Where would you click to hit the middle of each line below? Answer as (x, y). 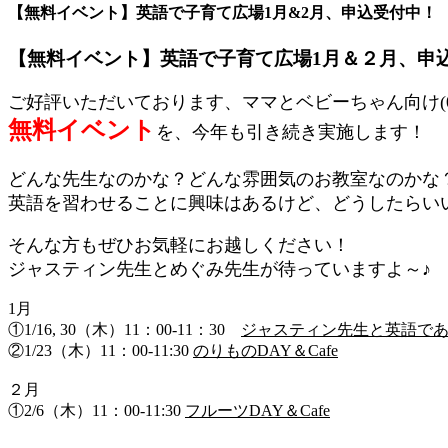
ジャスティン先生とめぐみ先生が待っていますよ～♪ (219, 269)
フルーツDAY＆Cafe (257, 411)
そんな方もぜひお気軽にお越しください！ (179, 245)
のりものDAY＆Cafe (265, 351)
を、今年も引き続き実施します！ (291, 132)
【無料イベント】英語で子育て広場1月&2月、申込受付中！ (222, 13)
